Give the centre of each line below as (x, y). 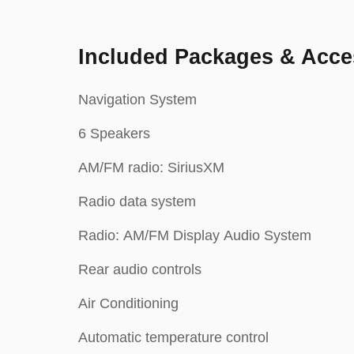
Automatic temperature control (173, 337)
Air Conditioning (128, 303)
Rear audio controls (140, 269)
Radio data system (137, 201)
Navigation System (137, 100)
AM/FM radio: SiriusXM (151, 168)
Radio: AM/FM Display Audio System (195, 235)
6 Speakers (114, 134)
